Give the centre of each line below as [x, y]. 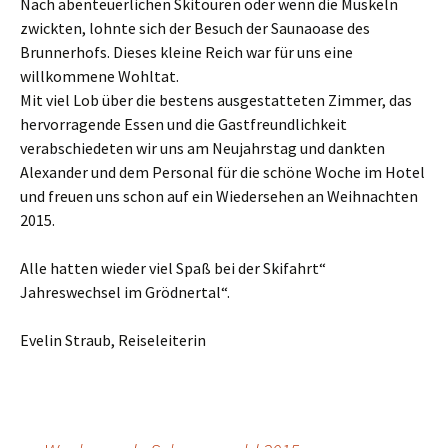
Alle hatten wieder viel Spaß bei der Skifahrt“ [173, 268]
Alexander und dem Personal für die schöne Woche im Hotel [222, 172]
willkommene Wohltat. [99, 76]
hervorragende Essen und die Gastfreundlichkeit [183, 124]
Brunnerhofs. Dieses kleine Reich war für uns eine [186, 52]
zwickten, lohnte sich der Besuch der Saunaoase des [195, 28]
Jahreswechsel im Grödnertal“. [125, 292]
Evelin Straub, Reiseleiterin [113, 340]
